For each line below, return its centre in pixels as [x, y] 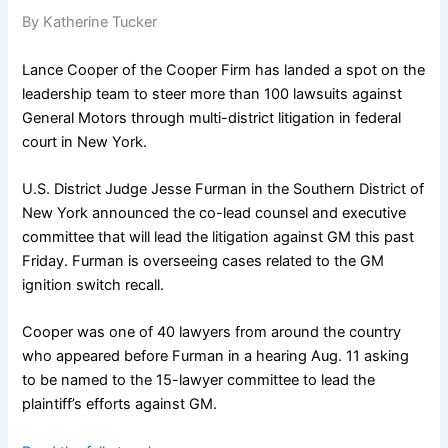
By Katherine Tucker [90, 22]
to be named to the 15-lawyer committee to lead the [199, 380]
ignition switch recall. [93, 285]
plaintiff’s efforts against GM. [120, 404]
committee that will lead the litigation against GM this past [218, 237]
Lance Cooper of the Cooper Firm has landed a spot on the [224, 69]
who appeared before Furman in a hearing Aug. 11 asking [216, 356]
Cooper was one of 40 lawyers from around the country [212, 332]
